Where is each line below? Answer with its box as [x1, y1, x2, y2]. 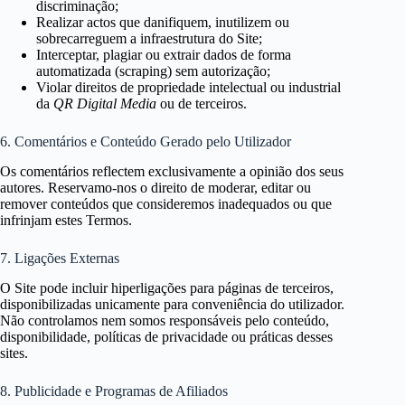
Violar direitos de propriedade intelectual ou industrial [36, 80, 341, 96]
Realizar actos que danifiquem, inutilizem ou [36, 14, 289, 31]
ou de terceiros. [156, 96, 247, 112]
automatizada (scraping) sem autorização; [36, 63, 270, 80]
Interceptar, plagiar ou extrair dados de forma [36, 47, 291, 63]
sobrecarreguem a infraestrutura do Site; [36, 31, 262, 47]
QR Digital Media [53, 96, 156, 112]
